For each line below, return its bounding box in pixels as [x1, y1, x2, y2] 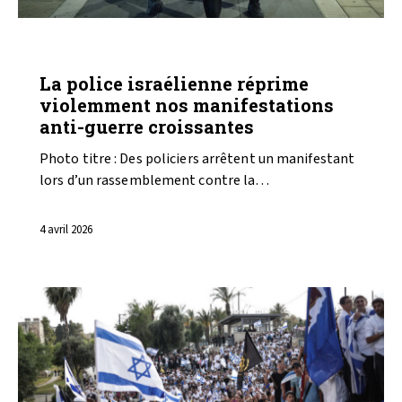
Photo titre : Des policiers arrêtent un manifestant [39, 148, 355, 169]
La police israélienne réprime [39, 72, 309, 96]
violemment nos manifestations [39, 93, 334, 118]
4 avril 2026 [39, 221, 92, 238]
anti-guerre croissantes [39, 115, 254, 139]
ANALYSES [54, 47, 117, 60]
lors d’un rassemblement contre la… [39, 170, 270, 190]
